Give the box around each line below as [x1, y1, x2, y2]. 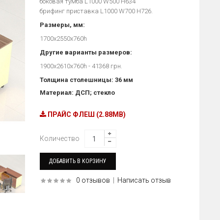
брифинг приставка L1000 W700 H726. [39, 7, 153, 15]
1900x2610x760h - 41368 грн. [39, 62, 122, 70]
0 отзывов [76, 176, 110, 184]
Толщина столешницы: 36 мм [39, 76, 133, 83]
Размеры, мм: [39, 21, 85, 28]
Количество [39, 135, 80, 142]
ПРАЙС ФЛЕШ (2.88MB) [46, 110, 126, 118]
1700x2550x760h [39, 35, 87, 42]
